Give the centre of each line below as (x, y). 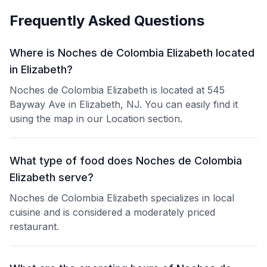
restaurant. (34, 226)
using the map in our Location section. (96, 119)
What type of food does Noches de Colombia (126, 161)
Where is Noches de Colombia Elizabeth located (132, 53)
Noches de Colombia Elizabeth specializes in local (122, 198)
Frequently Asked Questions (107, 21)
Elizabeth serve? (52, 177)
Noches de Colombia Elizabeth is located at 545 (117, 90)
